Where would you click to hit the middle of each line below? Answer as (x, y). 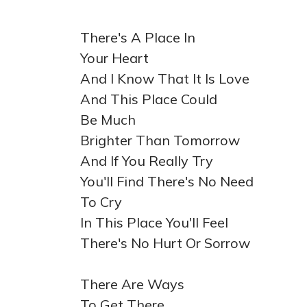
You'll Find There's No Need (167, 181)
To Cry (101, 202)
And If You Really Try (147, 161)
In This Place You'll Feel (154, 222)
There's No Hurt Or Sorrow (165, 243)
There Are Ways (132, 284)
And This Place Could (149, 99)
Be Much (108, 120)
